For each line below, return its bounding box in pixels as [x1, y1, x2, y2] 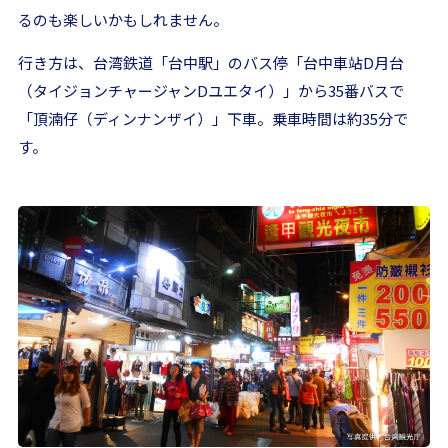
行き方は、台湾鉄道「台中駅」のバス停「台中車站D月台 [18, 52, 404, 74]
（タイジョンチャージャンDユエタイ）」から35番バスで [18, 80, 404, 102]
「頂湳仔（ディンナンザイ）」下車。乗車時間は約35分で [18, 108, 408, 130]
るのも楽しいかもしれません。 [18, 9, 228, 31]
